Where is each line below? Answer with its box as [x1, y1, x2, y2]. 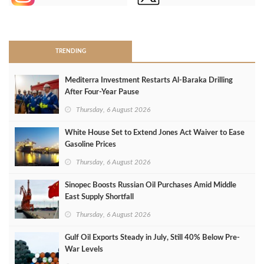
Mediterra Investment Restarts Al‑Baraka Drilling [65, 77, 233, 85]
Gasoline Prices [65, 141, 116, 149]
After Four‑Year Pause [65, 88, 139, 97]
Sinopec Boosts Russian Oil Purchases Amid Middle [65, 181, 236, 190]
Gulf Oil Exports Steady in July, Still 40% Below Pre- [65, 234, 240, 242]
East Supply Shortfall [65, 193, 134, 202]
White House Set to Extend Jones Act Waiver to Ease [65, 129, 245, 137]
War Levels [65, 246, 103, 254]
